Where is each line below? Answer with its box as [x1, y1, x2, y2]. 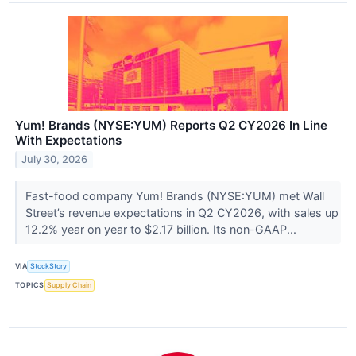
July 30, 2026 [21, 153, 88, 166]
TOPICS [15, 281, 44, 290]
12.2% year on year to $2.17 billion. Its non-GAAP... [25, 222, 300, 236]
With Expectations [15, 132, 122, 148]
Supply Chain [47, 281, 92, 290]
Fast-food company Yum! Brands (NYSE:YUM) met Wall [25, 188, 324, 203]
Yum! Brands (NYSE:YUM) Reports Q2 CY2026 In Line [15, 117, 327, 133]
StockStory [30, 261, 68, 271]
